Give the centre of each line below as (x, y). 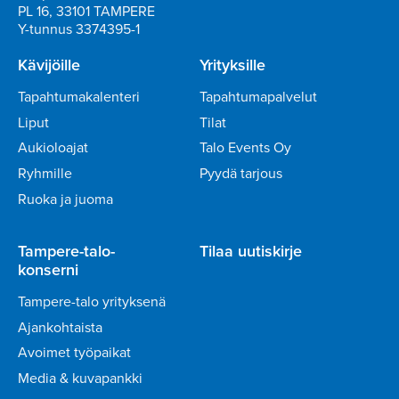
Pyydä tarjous (241, 174)
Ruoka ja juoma (65, 199)
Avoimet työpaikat (74, 353)
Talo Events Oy (245, 148)
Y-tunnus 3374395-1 (79, 29)
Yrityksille (232, 65)
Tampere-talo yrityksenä (92, 302)
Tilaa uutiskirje (251, 252)
